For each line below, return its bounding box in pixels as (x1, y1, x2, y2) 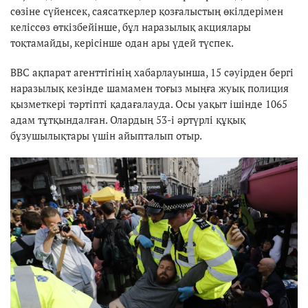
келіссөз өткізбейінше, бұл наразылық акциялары (10, 19, 251, 34)
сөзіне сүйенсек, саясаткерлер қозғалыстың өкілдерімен (10, 3, 283, 18)
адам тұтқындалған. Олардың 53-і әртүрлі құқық (10, 112, 245, 126)
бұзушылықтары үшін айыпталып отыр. (10, 128, 202, 142)
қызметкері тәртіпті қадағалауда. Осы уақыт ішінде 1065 (10, 96, 287, 111)
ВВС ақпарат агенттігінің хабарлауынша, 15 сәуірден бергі (10, 65, 294, 79)
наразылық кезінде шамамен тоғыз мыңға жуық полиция (10, 80, 289, 95)
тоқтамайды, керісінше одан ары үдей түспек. (10, 35, 234, 49)
